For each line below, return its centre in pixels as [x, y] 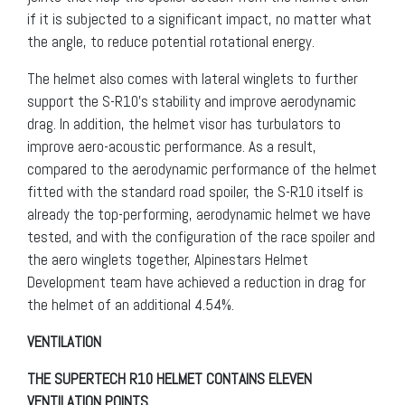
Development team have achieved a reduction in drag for [197, 283]
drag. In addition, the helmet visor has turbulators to [184, 124]
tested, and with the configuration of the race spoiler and [201, 237]
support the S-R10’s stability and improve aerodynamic [192, 102]
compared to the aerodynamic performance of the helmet [202, 170]
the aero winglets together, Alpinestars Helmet [168, 260]
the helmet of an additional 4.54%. [131, 305]
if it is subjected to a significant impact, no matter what [199, 19]
